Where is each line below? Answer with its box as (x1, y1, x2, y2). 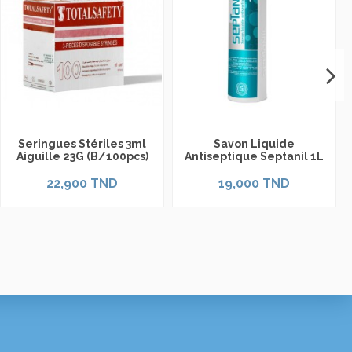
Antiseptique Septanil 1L (185, 150, 324, 163)
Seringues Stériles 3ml (18, 137, 146, 151)
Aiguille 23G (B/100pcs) (16, 150, 148, 163)
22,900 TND (46, 175, 118, 191)
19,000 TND (218, 175, 290, 191)
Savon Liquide (214, 137, 295, 151)
